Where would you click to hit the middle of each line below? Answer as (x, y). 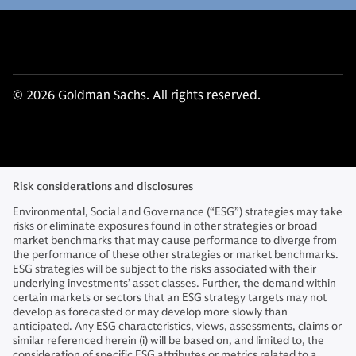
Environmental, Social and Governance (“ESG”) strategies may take (178, 212)
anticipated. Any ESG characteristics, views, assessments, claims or (177, 326)
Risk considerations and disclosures (103, 186)
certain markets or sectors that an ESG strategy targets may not (170, 298)
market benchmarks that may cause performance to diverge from (175, 240)
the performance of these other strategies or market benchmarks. (176, 255)
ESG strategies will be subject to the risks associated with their (164, 269)
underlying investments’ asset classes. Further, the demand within (174, 283)
